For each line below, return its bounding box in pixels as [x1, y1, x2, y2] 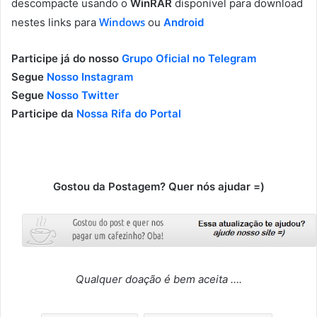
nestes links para [11, 16, 96, 30]
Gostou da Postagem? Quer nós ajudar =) [52, 180, 265, 194]
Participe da [11, 107, 76, 121]
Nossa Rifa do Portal [76, 107, 181, 121]
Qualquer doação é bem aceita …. [75, 272, 242, 287]
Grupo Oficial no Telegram [122, 52, 256, 66]
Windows [99, 15, 145, 30]
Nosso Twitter [47, 88, 119, 103]
